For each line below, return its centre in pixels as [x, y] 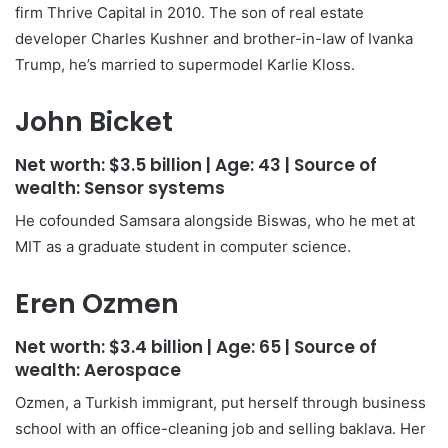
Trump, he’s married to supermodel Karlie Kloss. [185, 64]
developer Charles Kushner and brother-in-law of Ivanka [214, 38]
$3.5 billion [157, 164]
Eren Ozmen [97, 303]
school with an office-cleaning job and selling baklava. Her [220, 428]
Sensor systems [154, 187]
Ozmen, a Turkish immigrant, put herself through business [220, 402]
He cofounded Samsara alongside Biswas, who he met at [215, 220]
